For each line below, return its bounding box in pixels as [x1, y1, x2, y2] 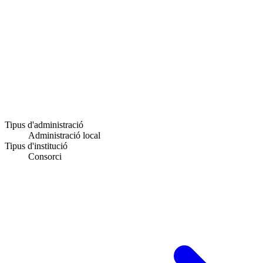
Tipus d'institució [5, 140, 68, 151]
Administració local [28, 130, 100, 140]
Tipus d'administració [5, 119, 83, 130]
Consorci [28, 151, 62, 161]
